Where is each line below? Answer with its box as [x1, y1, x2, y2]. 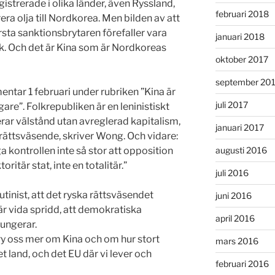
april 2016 [215, 213, 255, 224]
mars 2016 [215, 236, 258, 247]
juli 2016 [215, 168, 249, 179]
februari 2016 [215, 258, 269, 269]
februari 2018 [215, 9, 269, 20]
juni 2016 [215, 190, 252, 201]
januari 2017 [215, 122, 264, 133]
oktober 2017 [215, 54, 268, 65]
